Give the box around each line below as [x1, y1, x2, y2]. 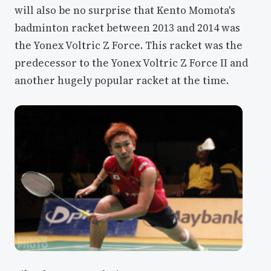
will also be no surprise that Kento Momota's [15, 3, 235, 18]
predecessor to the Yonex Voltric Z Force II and [15, 56, 248, 71]
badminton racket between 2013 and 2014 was [15, 21, 240, 36]
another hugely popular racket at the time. [15, 73, 229, 88]
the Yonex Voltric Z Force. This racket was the [15, 38, 243, 53]
